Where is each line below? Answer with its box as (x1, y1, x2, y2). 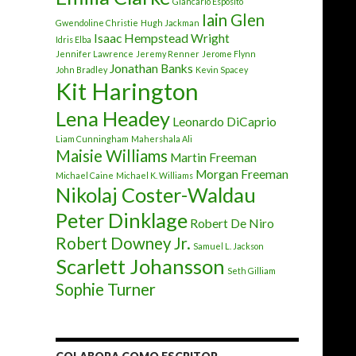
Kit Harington (56, 77, 199, 105)
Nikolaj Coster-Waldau (56, 183, 256, 207)
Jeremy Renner (136, 48, 199, 59)
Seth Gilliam (227, 265, 276, 276)
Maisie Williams (56, 146, 168, 165)
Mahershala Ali (131, 133, 192, 144)
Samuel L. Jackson (193, 241, 264, 251)
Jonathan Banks (110, 61, 193, 75)
